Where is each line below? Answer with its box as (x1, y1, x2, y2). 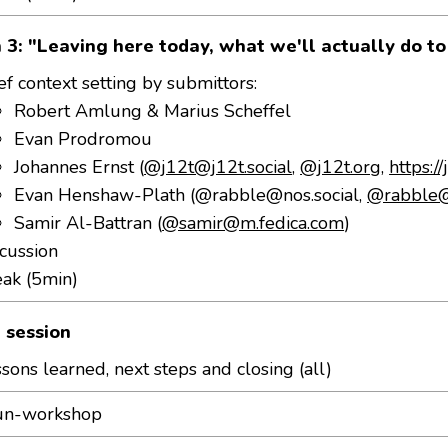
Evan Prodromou (14, 127, 153, 152)
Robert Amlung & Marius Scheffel (14, 99, 292, 124)
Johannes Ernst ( (14, 155, 145, 180)
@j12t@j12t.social (144, 155, 293, 180)
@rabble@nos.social (195, 183, 360, 208)
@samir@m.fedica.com (162, 211, 345, 236)
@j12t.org (300, 155, 382, 180)
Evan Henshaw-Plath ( (14, 183, 196, 208)
